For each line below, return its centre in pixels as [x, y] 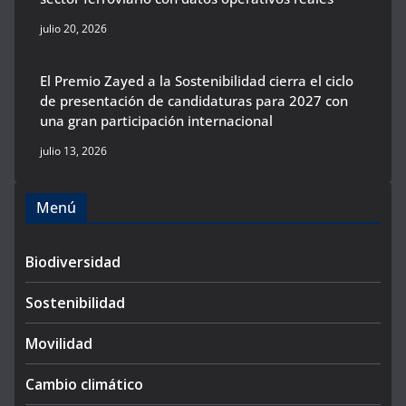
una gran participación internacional [156, 120]
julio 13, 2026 [73, 150]
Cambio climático [84, 384]
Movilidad [59, 343]
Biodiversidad [73, 261]
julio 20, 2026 [73, 28]
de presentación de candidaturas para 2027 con [194, 100]
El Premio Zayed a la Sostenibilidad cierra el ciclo [197, 80]
